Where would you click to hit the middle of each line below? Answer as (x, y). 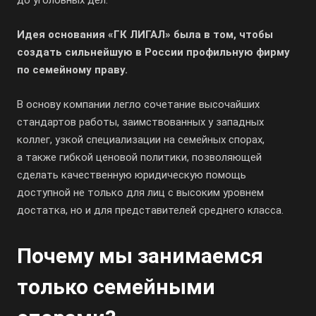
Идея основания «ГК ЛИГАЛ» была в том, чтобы (145, 35)
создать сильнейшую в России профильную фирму (153, 52)
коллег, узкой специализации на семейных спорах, (141, 140)
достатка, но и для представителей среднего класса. (150, 210)
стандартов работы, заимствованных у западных (140, 122)
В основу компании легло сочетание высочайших (138, 104)
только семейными (116, 287)
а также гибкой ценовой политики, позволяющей (139, 157)
